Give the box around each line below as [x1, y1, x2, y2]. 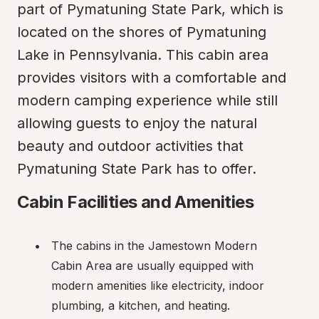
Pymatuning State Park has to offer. [17, 160, 256, 177]
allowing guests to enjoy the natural [17, 115, 257, 132]
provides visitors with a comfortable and [17, 69, 286, 86]
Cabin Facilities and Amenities [17, 192, 253, 212]
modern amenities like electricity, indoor [51, 278, 264, 293]
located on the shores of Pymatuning [17, 23, 266, 41]
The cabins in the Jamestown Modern [51, 239, 257, 253]
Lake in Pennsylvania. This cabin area [17, 46, 268, 63]
